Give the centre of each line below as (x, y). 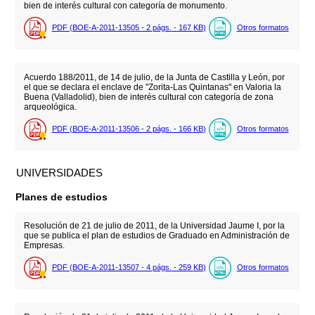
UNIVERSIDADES (60, 173)
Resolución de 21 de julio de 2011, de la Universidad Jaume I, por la (154, 225)
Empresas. (44, 245)
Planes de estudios (62, 197)
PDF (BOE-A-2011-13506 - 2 (102, 129)
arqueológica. (50, 107)
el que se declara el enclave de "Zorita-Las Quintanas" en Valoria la (152, 87)
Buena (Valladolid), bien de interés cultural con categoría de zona (148, 97)
